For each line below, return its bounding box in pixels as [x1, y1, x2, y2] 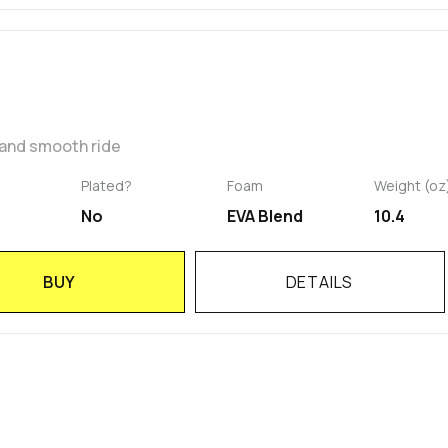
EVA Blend [227, 205, 304, 228]
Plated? [80, 176, 132, 196]
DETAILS [285, 271, 354, 294]
